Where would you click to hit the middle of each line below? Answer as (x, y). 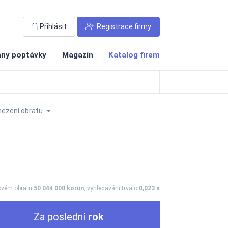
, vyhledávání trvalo (111, 188)
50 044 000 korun (59, 188)
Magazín (77, 55)
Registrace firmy (124, 26)
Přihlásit (53, 26)
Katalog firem (134, 55)
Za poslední (61, 217)
